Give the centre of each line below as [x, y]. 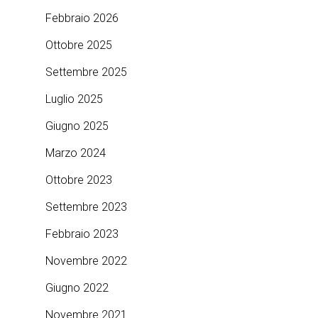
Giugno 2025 [77, 126]
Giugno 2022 [77, 288]
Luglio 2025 [74, 99]
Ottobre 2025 [79, 45]
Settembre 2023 [86, 207]
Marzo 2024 [76, 153]
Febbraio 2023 [82, 234]
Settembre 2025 [86, 72]
